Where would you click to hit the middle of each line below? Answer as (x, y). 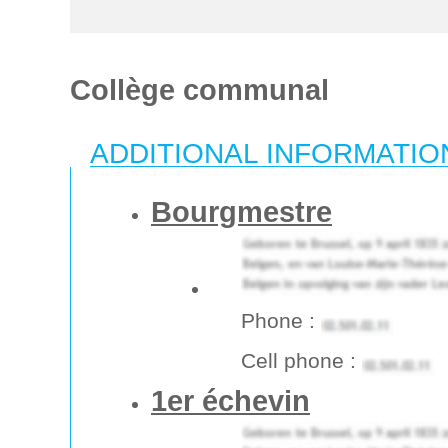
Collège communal (199, 89)
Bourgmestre (241, 211)
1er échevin (230, 400)
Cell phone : (301, 360)
